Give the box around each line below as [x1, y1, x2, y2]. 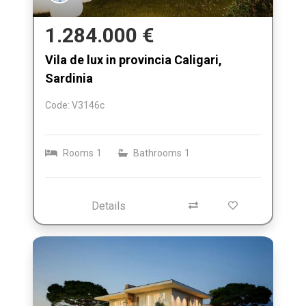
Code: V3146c [45, 99, 105, 111]
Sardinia [45, 70, 93, 85]
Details [92, 199, 126, 212]
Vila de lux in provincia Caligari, [45, 52, 222, 67]
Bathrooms [133, 147, 182, 158]
